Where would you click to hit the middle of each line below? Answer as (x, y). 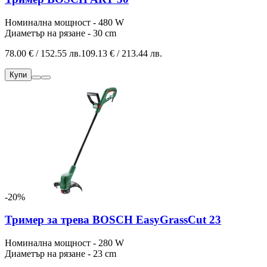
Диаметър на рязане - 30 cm (60, 33)
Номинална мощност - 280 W (64, 243)
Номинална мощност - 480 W (64, 22)
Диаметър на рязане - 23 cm (60, 254)
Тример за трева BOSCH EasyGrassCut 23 (113, 220)
